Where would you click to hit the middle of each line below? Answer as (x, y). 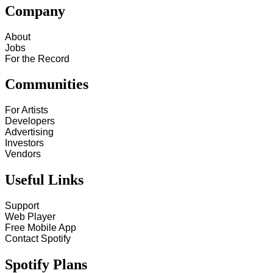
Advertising (29, 132)
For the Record (37, 58)
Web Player (30, 217)
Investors (24, 143)
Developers (30, 121)
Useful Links (44, 180)
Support (22, 206)
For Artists (27, 110)
